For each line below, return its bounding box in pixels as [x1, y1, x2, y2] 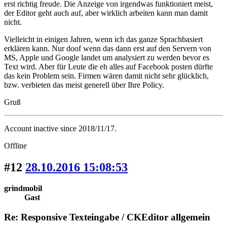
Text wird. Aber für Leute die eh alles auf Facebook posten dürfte [4, 62, 213, 71]
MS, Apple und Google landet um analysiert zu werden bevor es [4, 53, 209, 62]
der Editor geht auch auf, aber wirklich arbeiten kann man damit [4, 8, 208, 17]
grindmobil [4, 184, 42, 193]
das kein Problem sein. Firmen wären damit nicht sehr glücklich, [4, 71, 209, 80]
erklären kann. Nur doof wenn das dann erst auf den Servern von [4, 44, 211, 53]
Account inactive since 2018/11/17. [4, 124, 117, 133]
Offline [4, 141, 27, 150]
